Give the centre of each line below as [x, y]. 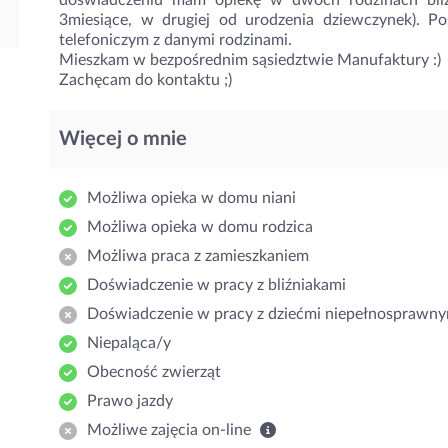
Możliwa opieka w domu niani [191, 198]
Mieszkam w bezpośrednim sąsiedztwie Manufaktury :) [250, 60]
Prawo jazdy [130, 401]
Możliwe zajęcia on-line [171, 430]
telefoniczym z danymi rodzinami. [175, 40]
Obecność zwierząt [154, 372]
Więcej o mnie [123, 139]
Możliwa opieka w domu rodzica [200, 227]
